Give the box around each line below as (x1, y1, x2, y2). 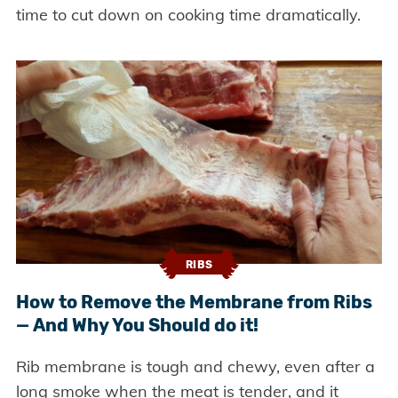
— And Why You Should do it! (15, 314, 259, 337)
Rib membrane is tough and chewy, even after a (15, 356, 375, 378)
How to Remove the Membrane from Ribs (15, 291, 372, 314)
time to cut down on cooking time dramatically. (15, 4, 361, 26)
